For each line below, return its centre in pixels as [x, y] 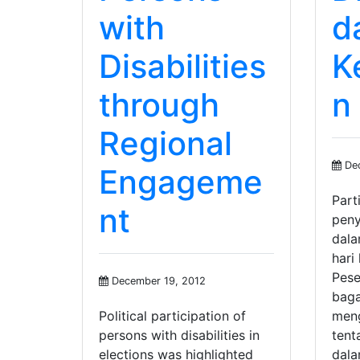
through [159, 104]
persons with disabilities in [179, 335]
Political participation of [172, 316]
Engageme [181, 182]
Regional [166, 143]
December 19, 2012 [157, 281]
